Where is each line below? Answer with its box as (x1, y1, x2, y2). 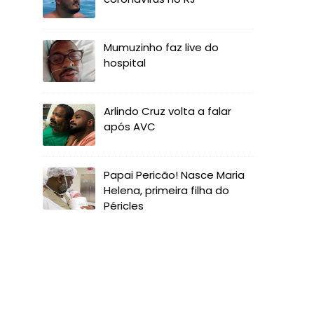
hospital (104, 55, 146, 70)
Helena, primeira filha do (104, 183, 229, 198)
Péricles (104, 198, 144, 213)
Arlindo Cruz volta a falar (104, 104, 231, 118)
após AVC (104, 119, 156, 134)
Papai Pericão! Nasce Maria (104, 168, 245, 182)
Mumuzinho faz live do (104, 40, 219, 55)
